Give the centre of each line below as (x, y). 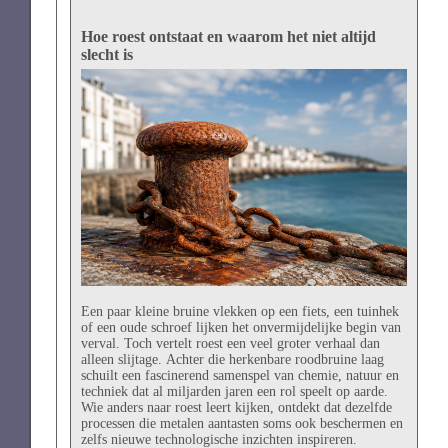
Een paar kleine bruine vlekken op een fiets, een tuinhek (239, 311)
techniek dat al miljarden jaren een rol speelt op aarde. (234, 391)
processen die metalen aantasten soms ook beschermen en (241, 423)
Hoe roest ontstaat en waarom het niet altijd (228, 37)
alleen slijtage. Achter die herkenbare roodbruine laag (232, 359)
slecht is (106, 55)
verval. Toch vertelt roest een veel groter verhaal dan (230, 343)
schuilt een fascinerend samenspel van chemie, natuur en (239, 375)
